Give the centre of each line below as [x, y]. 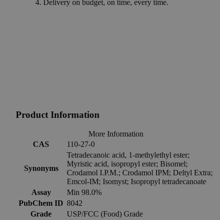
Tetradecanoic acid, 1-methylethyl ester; [128, 155]
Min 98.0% [84, 192]
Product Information [58, 115]
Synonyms [41, 168]
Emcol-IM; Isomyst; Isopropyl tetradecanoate [137, 181]
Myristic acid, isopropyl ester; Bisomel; [127, 164]
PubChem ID [41, 203]
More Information [116, 134]
